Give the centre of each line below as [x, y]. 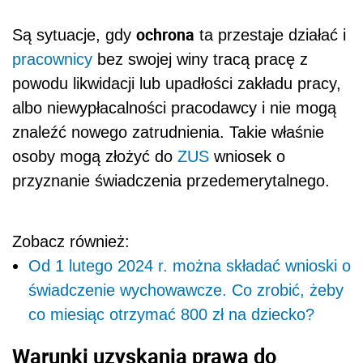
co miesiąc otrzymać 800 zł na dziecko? [171, 314]
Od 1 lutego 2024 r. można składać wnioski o [190, 265]
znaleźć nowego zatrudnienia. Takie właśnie [168, 132]
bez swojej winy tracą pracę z [200, 59]
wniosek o [247, 156]
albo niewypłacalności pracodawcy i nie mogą [174, 107]
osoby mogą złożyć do [95, 156]
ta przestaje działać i [270, 34]
